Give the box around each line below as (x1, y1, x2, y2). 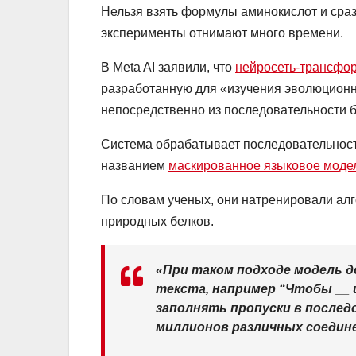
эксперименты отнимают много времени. (101, 26, 343, 41)
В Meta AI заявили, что (101, 60, 235, 75)
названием (101, 159, 168, 173)
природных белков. (101, 215, 214, 229)
